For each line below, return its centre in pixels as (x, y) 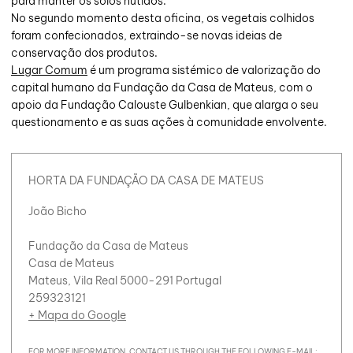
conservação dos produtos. (84, 53)
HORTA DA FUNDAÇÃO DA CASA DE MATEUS (146, 180)
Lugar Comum (49, 71)
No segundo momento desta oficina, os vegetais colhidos (163, 19)
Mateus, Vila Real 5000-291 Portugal (125, 280)
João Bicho (58, 211)
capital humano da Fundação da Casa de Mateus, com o (162, 88)
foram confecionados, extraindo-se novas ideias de (147, 36)
